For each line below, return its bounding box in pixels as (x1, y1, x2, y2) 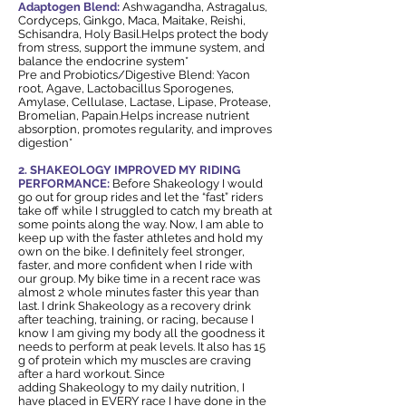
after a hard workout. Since (18, 367, 165, 381)
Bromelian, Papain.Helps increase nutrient (18, 109, 249, 122)
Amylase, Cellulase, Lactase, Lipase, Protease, (18, 95, 271, 109)
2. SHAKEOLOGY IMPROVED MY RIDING (18, 163, 240, 177)
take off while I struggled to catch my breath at (18, 204, 272, 217)
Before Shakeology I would (110, 177, 263, 190)
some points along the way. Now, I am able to (18, 217, 264, 231)
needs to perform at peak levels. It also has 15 (18, 340, 266, 353)
